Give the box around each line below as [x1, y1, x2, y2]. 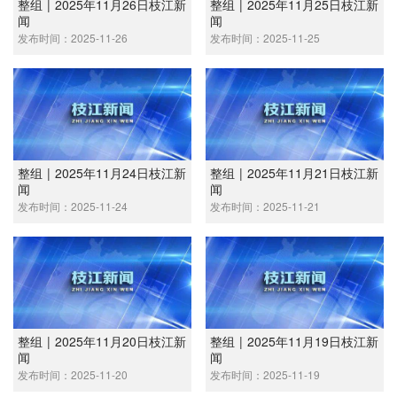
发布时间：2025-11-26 [18, 29, 128, 45]
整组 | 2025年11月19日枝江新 [210, 331, 379, 350]
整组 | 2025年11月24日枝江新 [18, 163, 186, 182]
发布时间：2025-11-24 [18, 198, 128, 214]
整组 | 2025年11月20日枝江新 [18, 331, 186, 350]
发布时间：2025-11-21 [210, 198, 321, 214]
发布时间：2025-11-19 [210, 366, 321, 382]
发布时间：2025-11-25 [210, 29, 321, 45]
